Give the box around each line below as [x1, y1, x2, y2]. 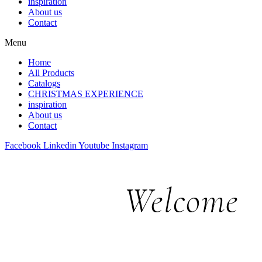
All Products [28, 67, 74, 78]
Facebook [5, 140, 41, 150]
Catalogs [28, 78, 60, 88]
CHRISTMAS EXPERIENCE [28, 88, 143, 99]
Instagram [112, 140, 148, 150]
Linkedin [43, 140, 77, 150]
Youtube [78, 140, 109, 150]
